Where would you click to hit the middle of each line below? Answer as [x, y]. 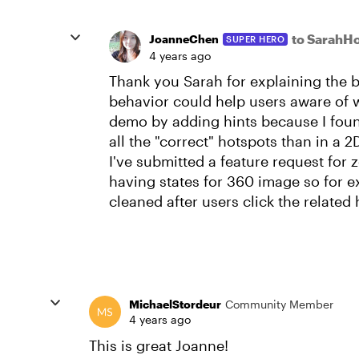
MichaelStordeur [175, 304]
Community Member [279, 304]
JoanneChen [184, 39]
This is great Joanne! [159, 345]
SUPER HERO [255, 38]
